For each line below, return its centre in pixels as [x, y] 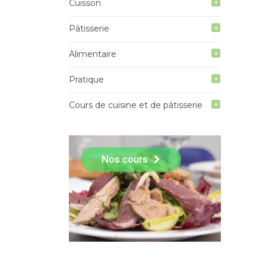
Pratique [86, 80]
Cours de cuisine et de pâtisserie [135, 105]
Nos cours [124, 159]
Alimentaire [92, 54]
